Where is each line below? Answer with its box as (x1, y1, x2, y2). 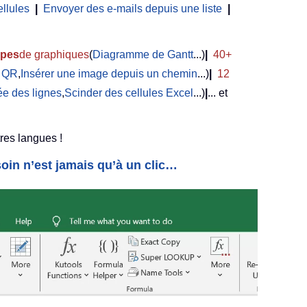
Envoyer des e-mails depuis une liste (43, 3, 222, 15)
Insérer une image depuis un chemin (21, 68, 197, 80)
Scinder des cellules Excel (64, 87, 193, 99)
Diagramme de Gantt (93, 49, 193, 61)
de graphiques (19, 49, 89, 61)
